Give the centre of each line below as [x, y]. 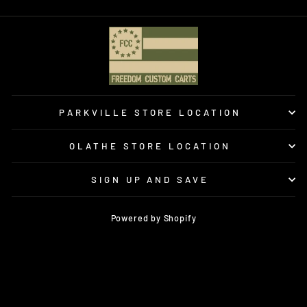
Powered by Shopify [153, 218]
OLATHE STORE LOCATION [150, 146]
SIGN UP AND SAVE [150, 180]
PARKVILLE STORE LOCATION [150, 112]
